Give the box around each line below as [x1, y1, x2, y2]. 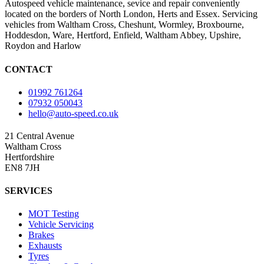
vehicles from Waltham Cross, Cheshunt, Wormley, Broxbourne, [5, 19, 244, 30]
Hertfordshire [5, 151, 54, 162]
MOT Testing [28, 209, 79, 219]
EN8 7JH [5, 162, 40, 173]
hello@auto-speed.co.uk [28, 108, 118, 118]
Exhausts [28, 240, 62, 251]
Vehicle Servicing [28, 219, 94, 230]
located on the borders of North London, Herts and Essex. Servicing [5, 9, 258, 19]
